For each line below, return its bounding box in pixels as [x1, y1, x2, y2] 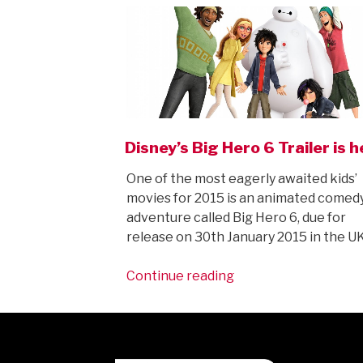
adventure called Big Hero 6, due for [126, 210, 346, 226]
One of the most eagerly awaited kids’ [126, 171, 357, 187]
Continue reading [126, 268, 234, 284]
